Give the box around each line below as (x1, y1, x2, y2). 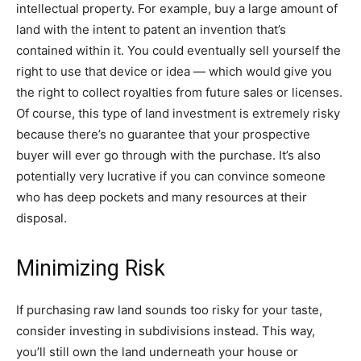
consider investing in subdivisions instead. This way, (16, 323, 315, 338)
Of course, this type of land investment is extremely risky (16, 106, 340, 121)
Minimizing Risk (16, 255, 165, 281)
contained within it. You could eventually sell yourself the (16, 43, 341, 58)
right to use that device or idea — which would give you (16, 64, 332, 79)
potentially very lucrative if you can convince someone (16, 168, 326, 184)
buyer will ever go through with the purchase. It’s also (16, 147, 321, 163)
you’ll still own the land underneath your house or (16, 344, 298, 359)
